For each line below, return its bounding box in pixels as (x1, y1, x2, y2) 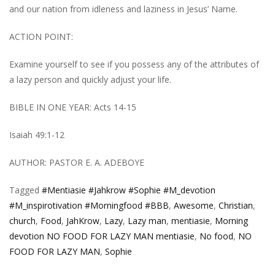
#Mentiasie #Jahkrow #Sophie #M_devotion (42, 184, 215, 196)
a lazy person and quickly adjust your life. (9, 73, 171, 85)
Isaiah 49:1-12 (9, 128, 64, 141)
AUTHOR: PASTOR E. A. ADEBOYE (9, 156, 144, 168)
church (9, 214, 36, 227)
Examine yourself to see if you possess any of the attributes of (9, 58, 259, 70)
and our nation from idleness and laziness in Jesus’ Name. (9, 2, 238, 15)
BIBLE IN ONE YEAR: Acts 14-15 (9, 101, 136, 113)
